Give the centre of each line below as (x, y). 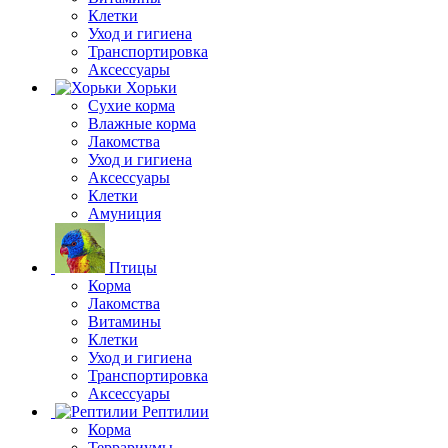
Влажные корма (142, 123)
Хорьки (151, 87)
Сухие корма (131, 105)
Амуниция (124, 213)
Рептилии (175, 411)
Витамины (124, 321)
